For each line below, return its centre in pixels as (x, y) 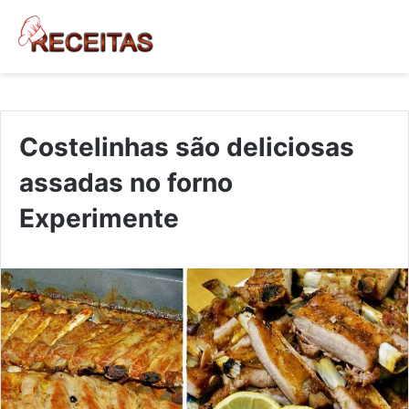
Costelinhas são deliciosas (187, 147)
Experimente (99, 218)
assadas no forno (126, 182)
